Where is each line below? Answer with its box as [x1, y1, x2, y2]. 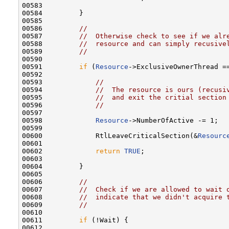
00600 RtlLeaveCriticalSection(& [22, 131, 198, 140]
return [96, 147, 120, 155]
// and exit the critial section [96, 93, 226, 101]
